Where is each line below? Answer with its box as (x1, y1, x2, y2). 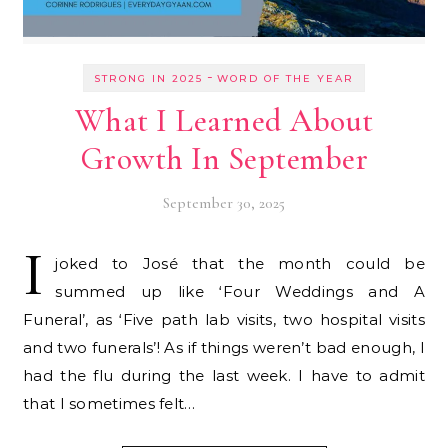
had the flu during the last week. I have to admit (23, 365, 425, 385)
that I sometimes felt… (23, 393, 196, 413)
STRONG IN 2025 (94, 71, 203, 85)
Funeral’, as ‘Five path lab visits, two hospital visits (23, 309, 425, 329)
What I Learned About (74, 100, 374, 140)
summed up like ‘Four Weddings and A (55, 281, 425, 301)
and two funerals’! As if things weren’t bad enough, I (23, 337, 425, 357)
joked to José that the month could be (55, 253, 425, 273)
